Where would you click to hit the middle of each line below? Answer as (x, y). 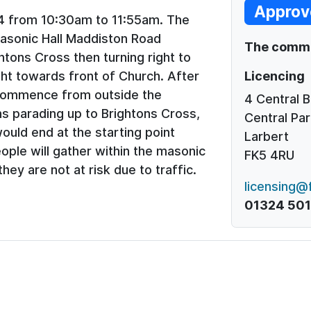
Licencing (274, 76)
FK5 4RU (269, 155)
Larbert (266, 136)
